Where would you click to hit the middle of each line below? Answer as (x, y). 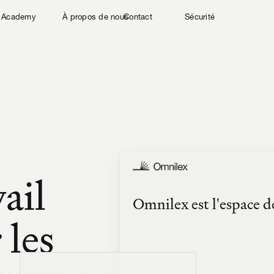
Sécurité (200, 17)
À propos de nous (96, 17)
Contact (138, 17)
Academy (19, 17)
